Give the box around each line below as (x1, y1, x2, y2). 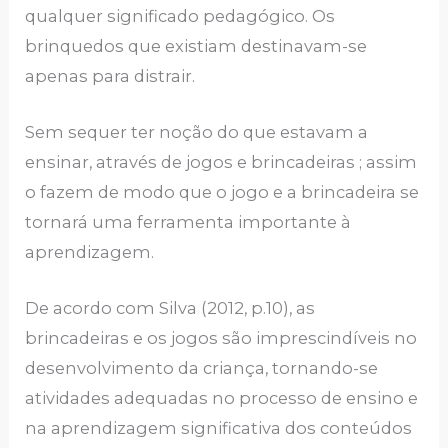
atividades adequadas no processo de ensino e (25, 388, 419, 409)
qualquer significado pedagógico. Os (25, 5, 336, 26)
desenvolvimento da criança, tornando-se (25, 358, 379, 379)
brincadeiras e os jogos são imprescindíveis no (25, 328, 418, 349)
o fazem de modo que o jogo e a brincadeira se (25, 181, 420, 202)
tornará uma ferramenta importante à (25, 211, 352, 232)
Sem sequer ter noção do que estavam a (25, 121, 369, 142)
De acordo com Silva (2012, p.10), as (25, 298, 316, 319)
